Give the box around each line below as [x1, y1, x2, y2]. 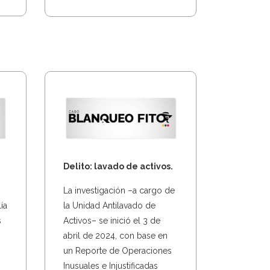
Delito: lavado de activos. [63, 161, 173, 171]
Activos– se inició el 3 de [63, 215, 160, 225]
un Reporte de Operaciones [63, 245, 172, 256]
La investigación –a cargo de [63, 185, 175, 195]
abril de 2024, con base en [63, 230, 168, 240]
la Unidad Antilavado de [63, 200, 155, 210]
